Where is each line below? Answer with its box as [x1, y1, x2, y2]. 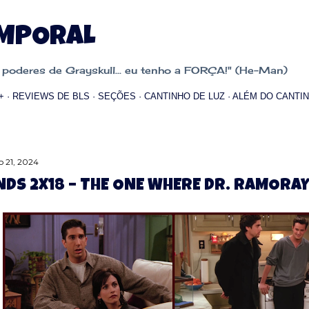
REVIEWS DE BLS [12, 91, 90, 101]
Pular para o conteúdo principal [68, 8, 241, 26]
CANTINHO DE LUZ [144, 91, 225, 101]
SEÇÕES [98, 91, 136, 101]
